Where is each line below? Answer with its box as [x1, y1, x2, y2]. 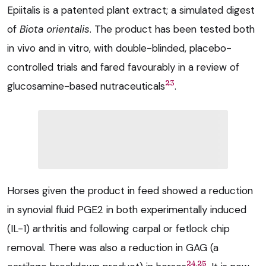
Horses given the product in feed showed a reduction [7, 183, 253, 197]
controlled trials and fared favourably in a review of [7, 60, 239, 74]
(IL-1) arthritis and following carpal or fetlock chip [7, 221, 230, 235]
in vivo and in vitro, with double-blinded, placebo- [7, 41, 232, 55]
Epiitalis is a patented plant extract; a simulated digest [7, 3, 255, 17]
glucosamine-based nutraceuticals [7, 79, 165, 93]
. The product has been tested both [90, 22, 255, 36]
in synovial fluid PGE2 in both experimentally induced [7, 202, 246, 216]
